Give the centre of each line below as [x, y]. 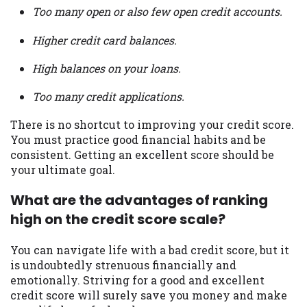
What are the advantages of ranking [139, 200]
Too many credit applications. [108, 96]
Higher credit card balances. [105, 40]
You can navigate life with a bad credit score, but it [150, 250]
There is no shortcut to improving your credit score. [152, 125]
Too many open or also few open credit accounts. [157, 12]
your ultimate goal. [63, 170]
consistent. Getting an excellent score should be [142, 155]
